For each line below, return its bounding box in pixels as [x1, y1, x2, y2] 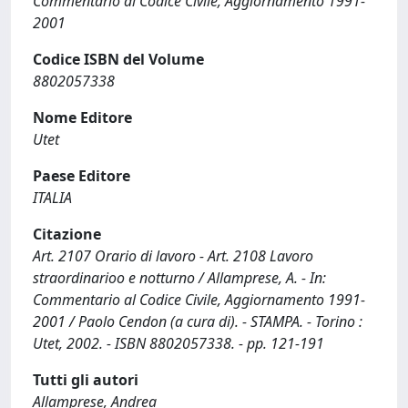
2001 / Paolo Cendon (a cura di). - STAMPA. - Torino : [33, 311, 362, 331]
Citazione [33, 224, 101, 244]
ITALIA [33, 188, 72, 208]
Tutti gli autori [33, 370, 138, 390]
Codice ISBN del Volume [33, 49, 204, 69]
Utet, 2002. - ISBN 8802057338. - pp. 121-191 [33, 333, 324, 353]
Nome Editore [33, 107, 132, 127]
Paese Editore [33, 166, 130, 186]
